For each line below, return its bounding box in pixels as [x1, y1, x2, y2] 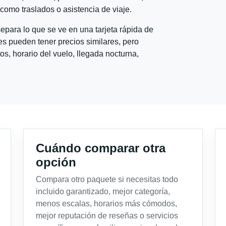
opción [36, 155, 76, 169]
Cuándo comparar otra [36, 141, 165, 155]
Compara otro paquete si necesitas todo [36, 175, 178, 184]
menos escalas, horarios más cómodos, [36, 199, 177, 208]
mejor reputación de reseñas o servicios [36, 211, 178, 220]
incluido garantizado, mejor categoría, [36, 187, 170, 196]
